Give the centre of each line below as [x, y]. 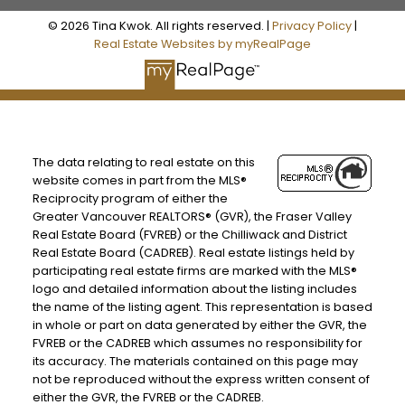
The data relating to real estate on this [143, 162]
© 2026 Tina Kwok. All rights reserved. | [160, 26]
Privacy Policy [312, 26]
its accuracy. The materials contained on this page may [195, 361]
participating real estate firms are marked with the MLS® [194, 270]
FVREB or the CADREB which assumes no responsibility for [197, 343]
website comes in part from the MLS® [139, 180]
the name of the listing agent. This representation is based [202, 306]
